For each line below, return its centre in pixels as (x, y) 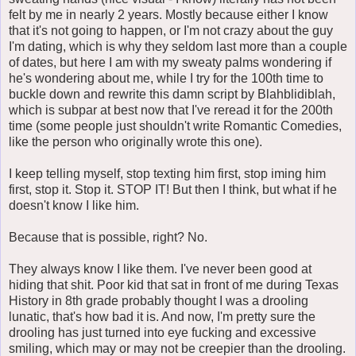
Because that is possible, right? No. (108, 237)
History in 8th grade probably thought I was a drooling (159, 300)
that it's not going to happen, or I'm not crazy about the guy (171, 30)
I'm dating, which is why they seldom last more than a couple (178, 46)
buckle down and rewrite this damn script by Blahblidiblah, (172, 94)
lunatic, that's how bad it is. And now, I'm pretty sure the (162, 316)
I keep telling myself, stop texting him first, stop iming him (167, 173)
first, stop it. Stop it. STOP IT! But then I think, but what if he (173, 189)
